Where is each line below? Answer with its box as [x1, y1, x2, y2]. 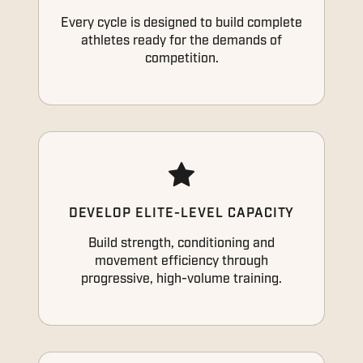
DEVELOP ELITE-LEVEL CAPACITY [68, 205, 295, 222]
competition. [144, 50, 219, 67]
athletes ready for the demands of [81, 32, 282, 49]
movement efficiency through [95, 253, 268, 270]
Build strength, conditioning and [88, 235, 275, 252]
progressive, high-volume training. [81, 271, 282, 288]
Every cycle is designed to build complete [61, 15, 302, 32]
